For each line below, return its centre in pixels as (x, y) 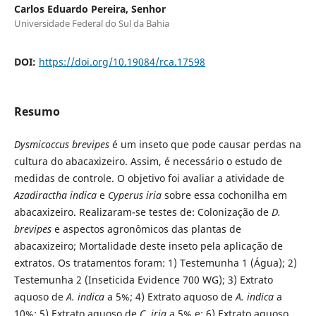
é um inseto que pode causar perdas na (205, 144)
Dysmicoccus (41, 144)
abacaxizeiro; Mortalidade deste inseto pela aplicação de (148, 245)
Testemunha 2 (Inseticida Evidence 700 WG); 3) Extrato (143, 279)
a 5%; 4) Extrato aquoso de (170, 296)
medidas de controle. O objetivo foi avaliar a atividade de (149, 178)
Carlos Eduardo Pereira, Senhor (90, 8)
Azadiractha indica (56, 195)
